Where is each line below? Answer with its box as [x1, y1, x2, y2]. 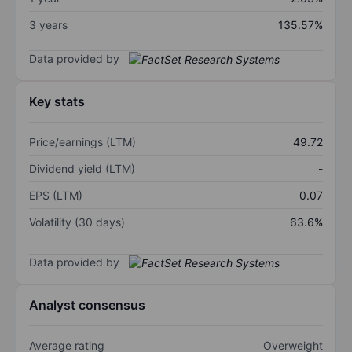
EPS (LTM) [29, 189, 82, 203]
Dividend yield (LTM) [29, 162, 135, 176]
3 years [29, 17, 68, 31]
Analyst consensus [29, 297, 145, 313]
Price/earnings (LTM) [29, 135, 136, 149]
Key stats [29, 93, 85, 110]
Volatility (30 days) [29, 215, 125, 229]
